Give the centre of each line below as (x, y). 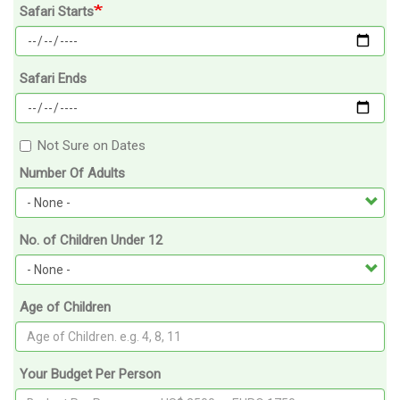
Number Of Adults (72, 173)
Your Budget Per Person (90, 374)
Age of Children (65, 307)
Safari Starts (57, 11)
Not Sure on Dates (92, 145)
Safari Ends (53, 78)
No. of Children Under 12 (91, 240)
